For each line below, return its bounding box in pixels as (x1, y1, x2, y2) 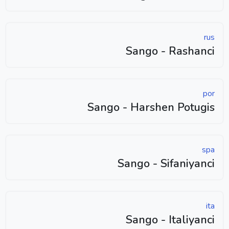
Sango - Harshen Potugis (87, 99, 215, 115)
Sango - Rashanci (126, 43, 215, 59)
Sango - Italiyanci (126, 212, 215, 227)
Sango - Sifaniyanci (118, 155, 215, 171)
